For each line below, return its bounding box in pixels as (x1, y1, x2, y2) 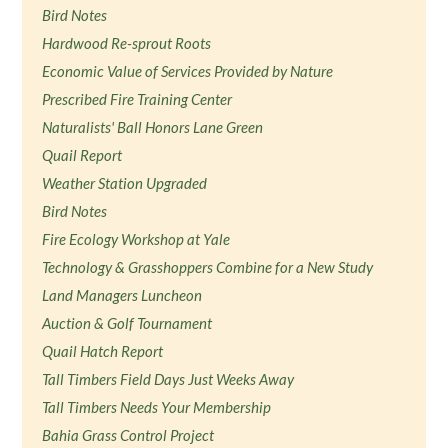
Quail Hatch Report (42, 342, 164, 360)
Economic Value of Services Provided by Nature (42, 62, 334, 80)
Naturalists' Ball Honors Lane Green (42, 118, 264, 136)
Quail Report (42, 146, 123, 164)
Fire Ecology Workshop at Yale (42, 230, 231, 248)
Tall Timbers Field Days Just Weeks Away (42, 370, 295, 388)
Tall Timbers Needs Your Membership (42, 398, 272, 416)
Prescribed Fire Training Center (42, 90, 233, 108)
